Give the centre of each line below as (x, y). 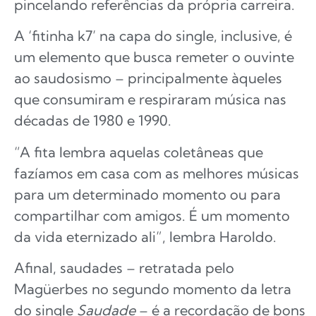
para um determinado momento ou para (147, 194)
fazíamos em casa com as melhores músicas (157, 173)
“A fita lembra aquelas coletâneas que (139, 152)
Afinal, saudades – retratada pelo (124, 268)
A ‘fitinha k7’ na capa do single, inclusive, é (153, 36)
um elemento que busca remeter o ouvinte (154, 57)
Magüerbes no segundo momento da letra (153, 289)
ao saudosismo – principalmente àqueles (148, 78)
